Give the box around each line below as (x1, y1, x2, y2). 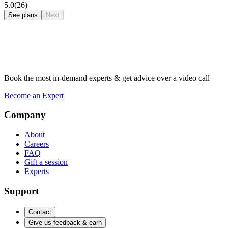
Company (4, 109, 46, 121)
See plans (8, 11, 38, 19)
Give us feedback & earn (28, 218, 102, 226)
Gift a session (24, 158, 68, 167)
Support (4, 185, 39, 196)
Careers (24, 139, 49, 149)
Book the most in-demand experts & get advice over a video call (4, 73, 210, 82)
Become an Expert (4, 91, 64, 100)
